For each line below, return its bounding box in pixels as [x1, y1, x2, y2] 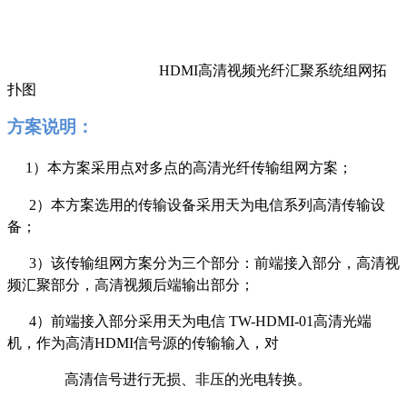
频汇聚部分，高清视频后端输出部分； [7, 276, 254, 293]
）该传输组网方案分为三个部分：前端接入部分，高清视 [36, 254, 400, 271]
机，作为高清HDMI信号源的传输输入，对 [7, 334, 279, 351]
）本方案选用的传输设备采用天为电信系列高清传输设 [36, 196, 385, 213]
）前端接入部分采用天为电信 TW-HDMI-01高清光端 [36, 313, 372, 329]
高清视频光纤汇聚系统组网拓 [198, 62, 387, 78]
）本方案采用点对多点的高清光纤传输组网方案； [33, 159, 352, 175]
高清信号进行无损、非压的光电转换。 [65, 371, 312, 387]
